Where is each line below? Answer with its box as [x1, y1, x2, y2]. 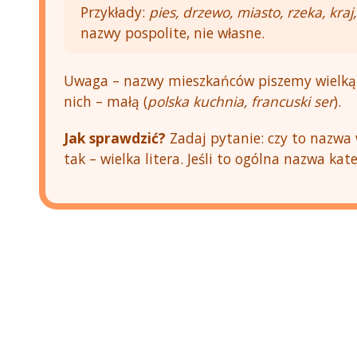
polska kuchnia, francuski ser [147, 91, 335, 111]
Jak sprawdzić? [64, 127, 167, 147]
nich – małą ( [64, 91, 148, 111]
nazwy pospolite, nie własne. [80, 22, 265, 42]
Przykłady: [80, 2, 149, 22]
